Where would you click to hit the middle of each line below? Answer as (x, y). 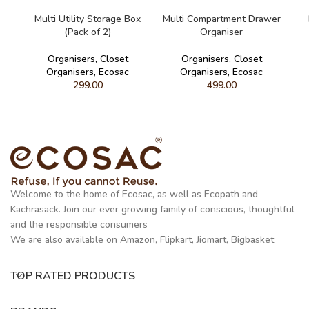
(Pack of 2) (88, 32)
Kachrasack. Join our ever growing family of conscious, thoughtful (152, 209)
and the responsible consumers (79, 224)
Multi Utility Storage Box (88, 19)
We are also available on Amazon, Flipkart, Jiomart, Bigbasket (142, 239)
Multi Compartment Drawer (221, 19)
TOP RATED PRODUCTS (73, 276)
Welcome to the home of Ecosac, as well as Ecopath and (134, 194)
